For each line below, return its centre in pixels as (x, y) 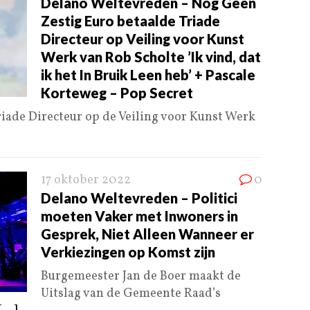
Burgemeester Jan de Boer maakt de (141, 277)
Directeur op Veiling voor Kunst (143, 39)
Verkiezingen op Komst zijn (128, 252)
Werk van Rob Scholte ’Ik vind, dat (151, 57)
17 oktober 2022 (86, 181)
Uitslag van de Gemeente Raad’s (131, 294)
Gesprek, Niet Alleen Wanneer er (147, 234)
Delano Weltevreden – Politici (139, 198)
